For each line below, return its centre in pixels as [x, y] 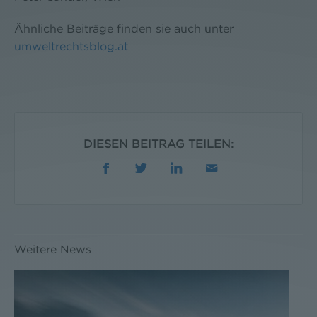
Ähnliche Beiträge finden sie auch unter [124, 29]
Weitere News [53, 249]
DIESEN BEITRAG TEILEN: [158, 144]
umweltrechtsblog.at [71, 46]
